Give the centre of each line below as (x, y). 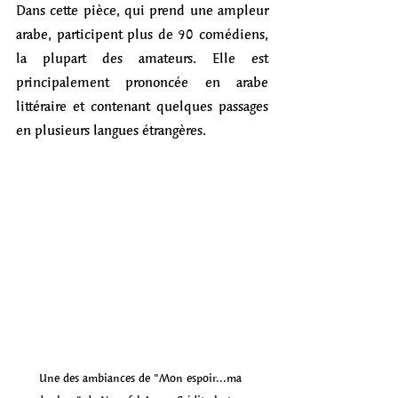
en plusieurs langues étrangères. (113, 130)
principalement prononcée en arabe (142, 82)
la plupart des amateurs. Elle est (142, 58)
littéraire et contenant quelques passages (142, 106)
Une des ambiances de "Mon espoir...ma (142, 378)
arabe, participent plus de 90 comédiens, (142, 34)
